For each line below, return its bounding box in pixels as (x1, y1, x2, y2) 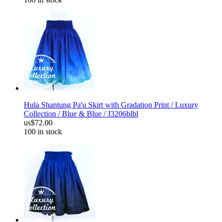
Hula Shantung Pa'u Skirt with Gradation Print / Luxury (24, 101, 198, 110)
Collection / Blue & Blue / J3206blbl (24, 110, 138, 118)
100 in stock (24, 127, 62, 136)
